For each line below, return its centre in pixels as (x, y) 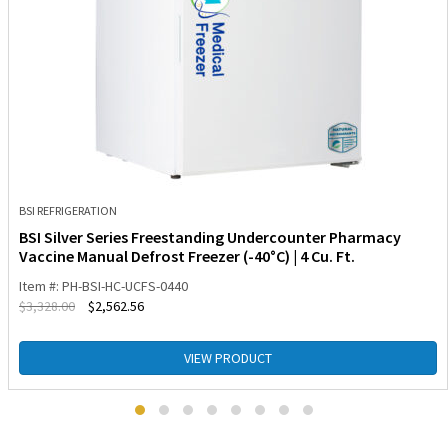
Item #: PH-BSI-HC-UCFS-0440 (103, 286)
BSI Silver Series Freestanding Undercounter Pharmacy (210, 237)
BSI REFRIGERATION (68, 211)
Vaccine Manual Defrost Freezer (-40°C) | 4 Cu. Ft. (187, 256)
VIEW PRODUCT (228, 358)
